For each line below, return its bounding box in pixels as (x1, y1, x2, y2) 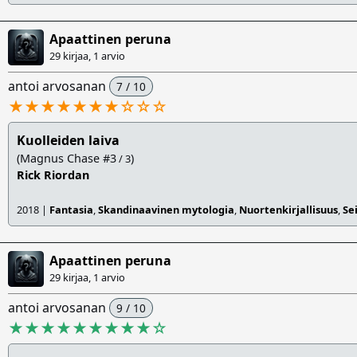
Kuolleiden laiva (17, 131, 120, 150)
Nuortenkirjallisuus (239, 202, 338, 218)
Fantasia (49, 202, 93, 218)
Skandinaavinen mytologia (98, 202, 234, 218)
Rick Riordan (17, 167, 89, 183)
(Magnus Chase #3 (17, 151, 116, 167)
